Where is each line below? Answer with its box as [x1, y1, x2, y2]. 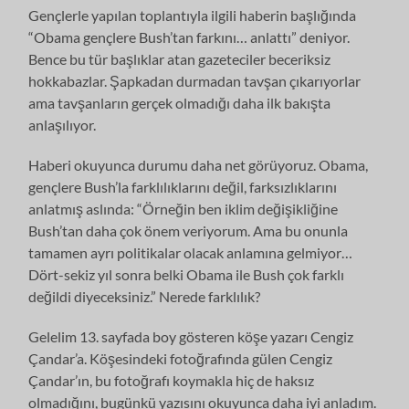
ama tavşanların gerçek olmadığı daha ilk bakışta [28, 93, 331, 111]
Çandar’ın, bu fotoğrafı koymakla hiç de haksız [28, 371, 315, 389]
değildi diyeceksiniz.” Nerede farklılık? [28, 287, 261, 305]
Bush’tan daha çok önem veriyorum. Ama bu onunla [28, 221, 349, 239]
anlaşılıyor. [28, 115, 97, 133]
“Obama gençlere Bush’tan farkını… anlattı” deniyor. [28, 27, 351, 46]
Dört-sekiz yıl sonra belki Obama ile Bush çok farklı [28, 265, 345, 283]
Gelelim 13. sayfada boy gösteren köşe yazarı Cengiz [28, 327, 354, 345]
